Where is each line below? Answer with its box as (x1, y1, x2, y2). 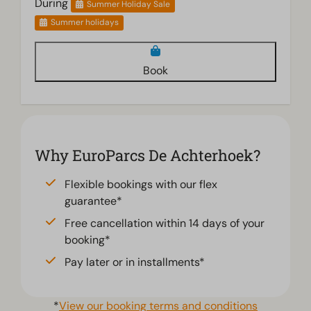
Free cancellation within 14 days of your (65, 216, 264, 230)
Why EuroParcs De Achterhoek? (35, 145, 260, 165)
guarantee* (65, 194, 122, 208)
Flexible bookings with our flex (65, 177, 217, 192)
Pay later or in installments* (65, 255, 205, 269)
